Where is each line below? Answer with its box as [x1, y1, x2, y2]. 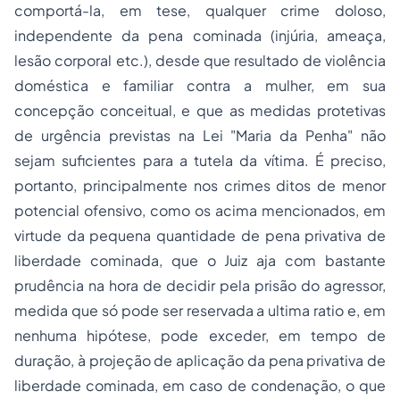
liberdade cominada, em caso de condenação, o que [14, 376, 386, 395]
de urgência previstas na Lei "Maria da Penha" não [14, 126, 386, 145]
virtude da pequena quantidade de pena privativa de [14, 226, 386, 245]
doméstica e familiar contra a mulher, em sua [14, 76, 386, 95]
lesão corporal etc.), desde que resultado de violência [14, 51, 386, 70]
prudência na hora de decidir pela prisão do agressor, [14, 276, 386, 295]
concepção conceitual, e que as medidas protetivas [14, 101, 386, 120]
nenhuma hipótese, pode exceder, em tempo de [14, 326, 386, 345]
